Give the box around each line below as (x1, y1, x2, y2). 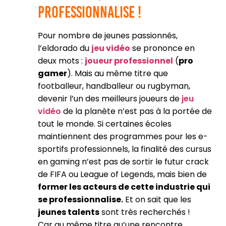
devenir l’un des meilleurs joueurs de (38, 93, 182, 104)
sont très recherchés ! (99, 206, 190, 218)
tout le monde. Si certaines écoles (38, 118, 172, 130)
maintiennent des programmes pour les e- (38, 131, 208, 142)
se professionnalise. (38, 194, 123, 205)
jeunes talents (38, 206, 99, 218)
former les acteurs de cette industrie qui (38, 181, 210, 193)
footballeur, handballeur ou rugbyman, (38, 80, 190, 92)
